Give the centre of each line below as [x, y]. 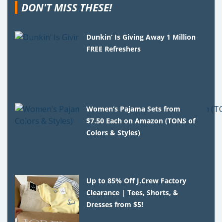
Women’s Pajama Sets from [134, 109]
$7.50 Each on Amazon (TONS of [141, 120]
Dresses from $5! [115, 204]
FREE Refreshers [114, 49]
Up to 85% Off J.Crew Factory [137, 180]
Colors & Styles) [113, 132]
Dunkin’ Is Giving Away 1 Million [141, 37]
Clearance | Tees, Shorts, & [133, 192]
